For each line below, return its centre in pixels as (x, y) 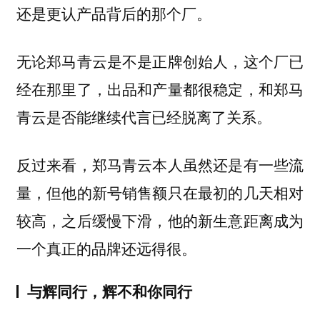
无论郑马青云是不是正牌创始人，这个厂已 (160, 61)
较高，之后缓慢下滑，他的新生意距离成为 (160, 220)
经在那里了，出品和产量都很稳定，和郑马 (160, 89)
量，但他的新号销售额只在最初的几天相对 (160, 192)
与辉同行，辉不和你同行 (109, 291)
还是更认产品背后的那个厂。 (114, 14)
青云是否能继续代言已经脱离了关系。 (144, 117)
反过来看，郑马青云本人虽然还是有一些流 (160, 164)
